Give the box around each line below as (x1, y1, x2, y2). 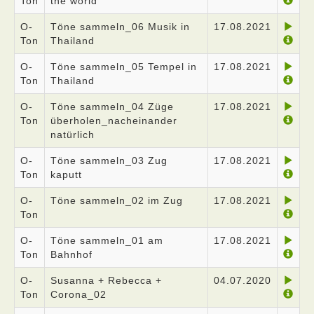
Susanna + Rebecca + (50, 275, 162, 286)
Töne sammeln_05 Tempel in (50, 61, 197, 72)
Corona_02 (50, 289, 107, 300)
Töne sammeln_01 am (50, 235, 163, 246)
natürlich (50, 129, 95, 140)
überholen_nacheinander (50, 115, 177, 126)
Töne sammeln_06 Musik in (50, 21, 190, 32)
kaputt (50, 169, 82, 180)
